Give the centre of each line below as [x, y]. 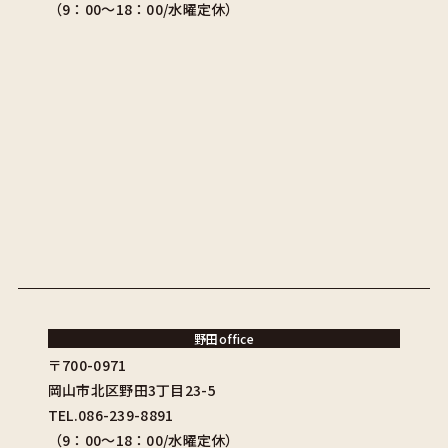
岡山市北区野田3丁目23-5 [131, 389]
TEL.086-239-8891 [110, 414]
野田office [224, 338]
